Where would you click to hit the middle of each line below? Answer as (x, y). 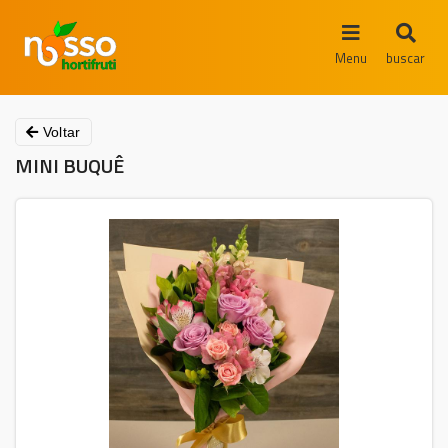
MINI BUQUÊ (69, 165)
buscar (405, 57)
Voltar (59, 132)
